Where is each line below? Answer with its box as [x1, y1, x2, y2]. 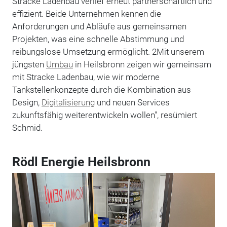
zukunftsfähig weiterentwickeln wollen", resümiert [12, 109, 197, 120]
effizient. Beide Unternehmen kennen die [12, 8, 161, 19]
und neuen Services [94, 97, 170, 107]
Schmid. [12, 122, 43, 133]
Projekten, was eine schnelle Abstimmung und [12, 33, 184, 44]
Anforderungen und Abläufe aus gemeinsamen [12, 21, 186, 31]
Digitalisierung [41, 97, 95, 107]
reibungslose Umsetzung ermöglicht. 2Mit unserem [12, 46, 204, 57]
